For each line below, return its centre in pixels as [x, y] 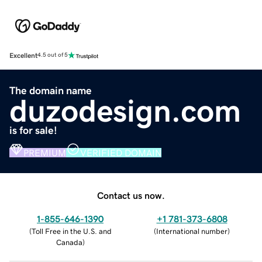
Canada [69, 242]
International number [192, 231]
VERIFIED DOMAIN [121, 152]
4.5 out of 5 [53, 55]
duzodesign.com [125, 110]
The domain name [51, 90]
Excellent [23, 55]
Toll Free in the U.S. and [71, 231]
